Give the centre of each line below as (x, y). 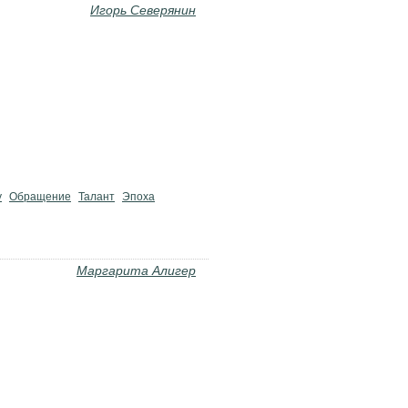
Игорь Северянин (143, 10)
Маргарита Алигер (136, 270)
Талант (97, 197)
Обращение (40, 197)
